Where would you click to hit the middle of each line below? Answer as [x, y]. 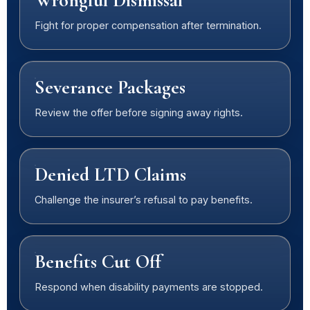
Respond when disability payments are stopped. [149, 287]
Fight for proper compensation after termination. [148, 25]
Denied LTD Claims [110, 174]
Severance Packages [110, 87]
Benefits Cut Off [98, 262]
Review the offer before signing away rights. [139, 112]
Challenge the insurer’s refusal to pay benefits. [144, 200]
